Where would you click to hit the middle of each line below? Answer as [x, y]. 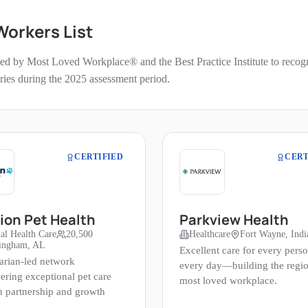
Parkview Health [234, 220]
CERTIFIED [99, 157]
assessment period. [128, 79]
